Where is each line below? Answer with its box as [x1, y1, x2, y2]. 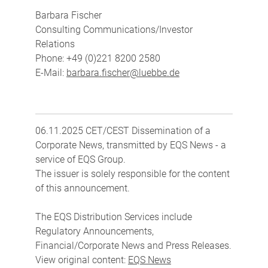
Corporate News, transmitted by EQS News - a [35, 139, 226, 151]
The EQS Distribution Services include [35, 211, 192, 223]
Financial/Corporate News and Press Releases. [35, 239, 232, 251]
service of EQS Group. [35, 153, 126, 165]
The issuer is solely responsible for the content [35, 167, 230, 179]
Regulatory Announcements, [35, 225, 154, 237]
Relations [35, 38, 75, 50]
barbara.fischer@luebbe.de [66, 66, 179, 78]
